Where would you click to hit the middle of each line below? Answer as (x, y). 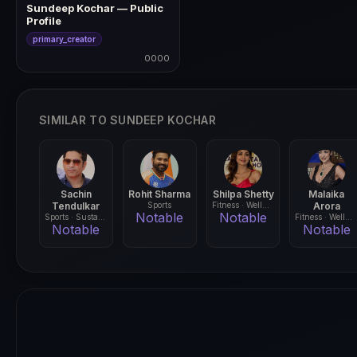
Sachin (76, 194)
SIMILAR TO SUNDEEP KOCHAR (127, 120)
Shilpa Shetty (243, 194)
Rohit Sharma (160, 194)
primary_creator (64, 39)
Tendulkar (76, 206)
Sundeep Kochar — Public (95, 8)
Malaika (327, 194)
